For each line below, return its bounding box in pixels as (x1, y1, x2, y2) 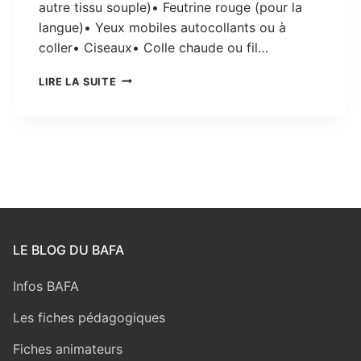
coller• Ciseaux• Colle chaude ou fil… (39, 39, 268, 56)
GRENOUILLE (115, 103, 185, 116)
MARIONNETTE (115, 87, 199, 100)
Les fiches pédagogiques (13, 309, 165, 326)
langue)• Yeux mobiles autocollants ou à (39, 19, 286, 35)
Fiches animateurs (13, 341, 122, 358)
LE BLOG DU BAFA (13, 242, 124, 259)
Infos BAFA (13, 278, 79, 295)
